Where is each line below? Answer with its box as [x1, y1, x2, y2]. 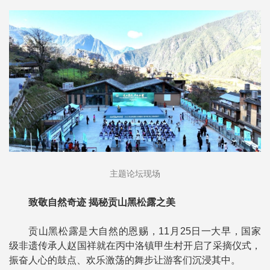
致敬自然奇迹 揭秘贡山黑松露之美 [28, 197, 175, 208]
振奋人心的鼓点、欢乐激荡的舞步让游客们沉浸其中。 [9, 255, 240, 266]
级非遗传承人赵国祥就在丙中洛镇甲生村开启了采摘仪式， [9, 240, 261, 251]
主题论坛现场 [110, 169, 160, 179]
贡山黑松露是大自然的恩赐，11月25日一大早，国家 [28, 226, 261, 237]
